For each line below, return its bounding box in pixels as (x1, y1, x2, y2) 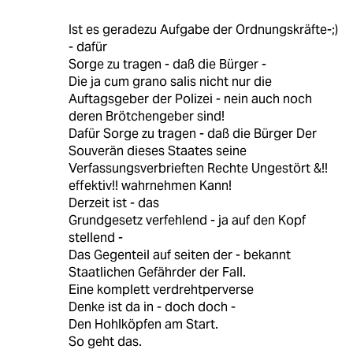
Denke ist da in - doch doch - (68, 299, 236, 316)
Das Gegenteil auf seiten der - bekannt (68, 247, 291, 264)
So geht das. (68, 333, 142, 351)
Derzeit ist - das (68, 195, 159, 212)
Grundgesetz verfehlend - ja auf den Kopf (68, 212, 306, 229)
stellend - (68, 229, 123, 247)
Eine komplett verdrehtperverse (68, 281, 254, 299)
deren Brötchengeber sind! (68, 108, 225, 125)
